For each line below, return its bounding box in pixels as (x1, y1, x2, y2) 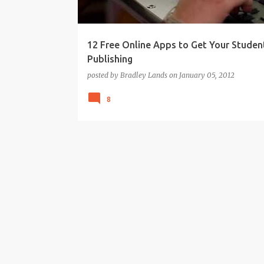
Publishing (87, 54, 133, 64)
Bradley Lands (120, 71, 167, 80)
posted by (87, 71, 120, 80)
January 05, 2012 (179, 71, 235, 80)
